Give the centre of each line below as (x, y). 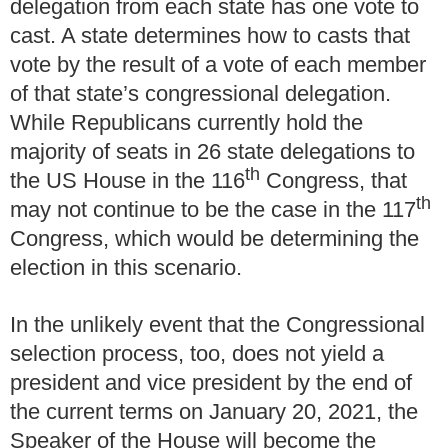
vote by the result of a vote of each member (218, 65)
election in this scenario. (126, 268)
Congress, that (333, 181)
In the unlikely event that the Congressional (217, 324)
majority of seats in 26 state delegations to (212, 152)
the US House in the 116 (127, 181)
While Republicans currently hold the (186, 123)
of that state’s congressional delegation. (200, 94)
